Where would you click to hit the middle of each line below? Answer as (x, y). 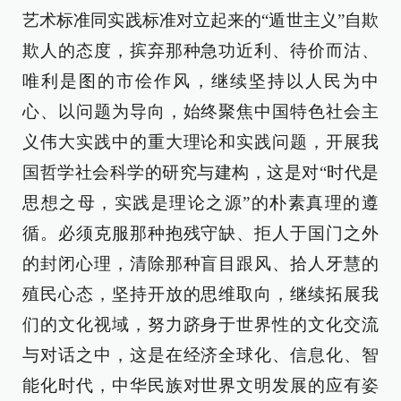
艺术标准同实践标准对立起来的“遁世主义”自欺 (200, 20)
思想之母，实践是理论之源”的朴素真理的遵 (200, 203)
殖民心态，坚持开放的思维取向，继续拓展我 (200, 294)
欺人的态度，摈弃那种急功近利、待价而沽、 (200, 51)
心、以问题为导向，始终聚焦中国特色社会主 (200, 111)
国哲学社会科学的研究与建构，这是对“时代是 (200, 172)
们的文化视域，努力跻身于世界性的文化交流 (200, 324)
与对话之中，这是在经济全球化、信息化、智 (200, 355)
